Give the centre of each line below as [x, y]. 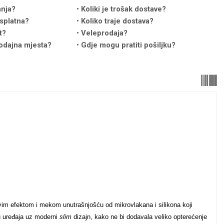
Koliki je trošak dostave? [124, 9]
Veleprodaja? [104, 33]
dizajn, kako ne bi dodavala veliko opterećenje [139, 217]
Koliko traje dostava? [117, 21]
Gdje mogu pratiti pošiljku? [128, 45]
